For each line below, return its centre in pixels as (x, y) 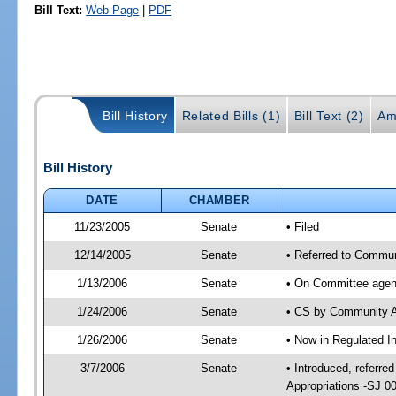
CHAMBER (220, 200)
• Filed (302, 226)
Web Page (113, 10)
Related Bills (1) (231, 116)
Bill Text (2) (329, 116)
